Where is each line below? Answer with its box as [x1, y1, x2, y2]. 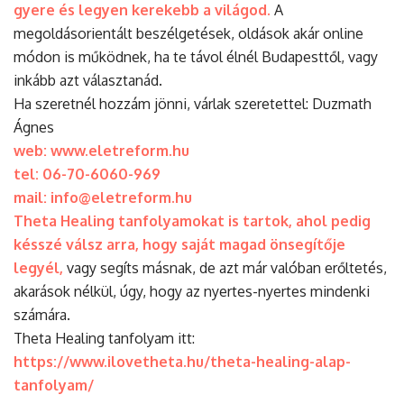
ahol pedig [296, 211, 371, 230]
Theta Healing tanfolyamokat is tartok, [14, 211, 292, 230]
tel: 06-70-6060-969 [14, 164, 161, 183]
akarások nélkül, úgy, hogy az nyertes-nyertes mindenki [14, 281, 370, 300]
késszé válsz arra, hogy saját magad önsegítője [14, 234, 345, 253]
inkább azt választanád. [14, 70, 162, 89]
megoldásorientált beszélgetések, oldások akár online [14, 23, 363, 42]
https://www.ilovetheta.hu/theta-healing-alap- [14, 352, 351, 371]
